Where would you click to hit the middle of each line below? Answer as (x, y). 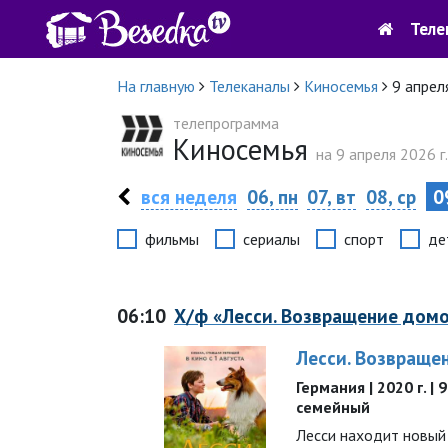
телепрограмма (226, 123)
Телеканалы (249, 86)
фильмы (172, 239)
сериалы (271, 239)
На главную (156, 86)
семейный (333, 407)
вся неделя (188, 196)
